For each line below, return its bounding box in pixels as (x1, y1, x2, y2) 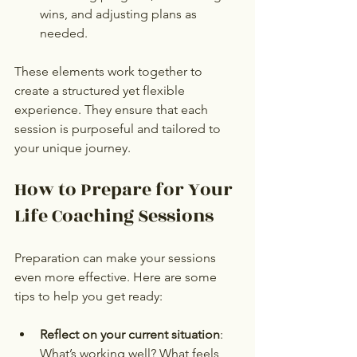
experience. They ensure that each (14, 101, 211, 117)
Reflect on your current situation (40, 326, 220, 342)
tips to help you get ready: (14, 288, 163, 304)
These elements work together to (14, 63, 206, 79)
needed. (40, 25, 88, 41)
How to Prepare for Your (14, 175, 237, 203)
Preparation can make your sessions (14, 249, 219, 265)
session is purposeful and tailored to (14, 120, 224, 136)
